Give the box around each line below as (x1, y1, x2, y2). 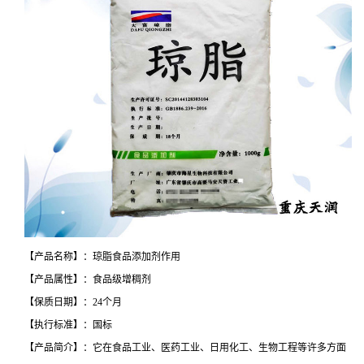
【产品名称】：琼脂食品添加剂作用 (24, 250, 180, 262)
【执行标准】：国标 (24, 318, 112, 331)
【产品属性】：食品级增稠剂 (24, 273, 151, 285)
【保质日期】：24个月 (24, 296, 122, 308)
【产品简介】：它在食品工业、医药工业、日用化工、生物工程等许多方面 (24, 341, 346, 353)
